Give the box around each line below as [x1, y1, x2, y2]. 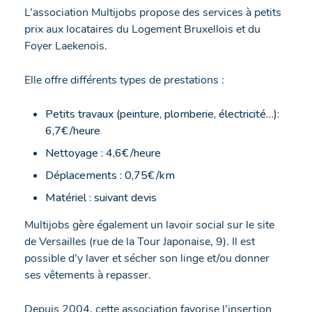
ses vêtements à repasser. [24, 267, 151, 283]
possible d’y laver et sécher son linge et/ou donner [24, 250, 270, 266]
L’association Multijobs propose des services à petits [24, 4, 281, 20]
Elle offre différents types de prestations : [24, 72, 224, 88]
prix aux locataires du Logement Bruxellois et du [24, 21, 260, 37]
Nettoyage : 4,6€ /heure [45, 145, 161, 161]
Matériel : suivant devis [45, 189, 157, 205]
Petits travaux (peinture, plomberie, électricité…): [45, 106, 279, 122]
